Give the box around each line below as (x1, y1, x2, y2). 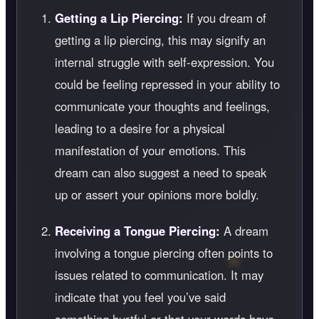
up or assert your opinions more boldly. (55, 186, 259, 204)
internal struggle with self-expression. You (55, 53, 274, 71)
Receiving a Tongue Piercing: (55, 222, 220, 240)
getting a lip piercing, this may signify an (55, 31, 266, 49)
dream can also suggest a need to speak (55, 164, 266, 182)
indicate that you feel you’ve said (55, 288, 226, 306)
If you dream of (183, 9, 266, 27)
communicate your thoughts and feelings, (55, 98, 270, 115)
